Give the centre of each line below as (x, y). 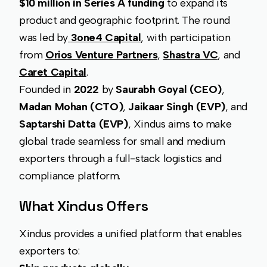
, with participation (186, 38)
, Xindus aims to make (180, 124)
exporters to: (49, 251)
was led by (44, 38)
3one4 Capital (106, 38)
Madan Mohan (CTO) (71, 107)
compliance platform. (70, 176)
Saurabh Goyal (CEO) (169, 90)
